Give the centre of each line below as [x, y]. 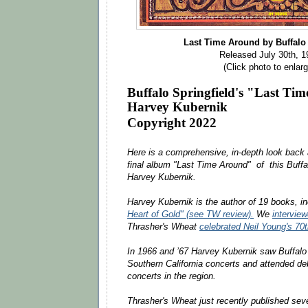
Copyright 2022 [174, 122]
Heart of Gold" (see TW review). [190, 214]
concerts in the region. [172, 276]
